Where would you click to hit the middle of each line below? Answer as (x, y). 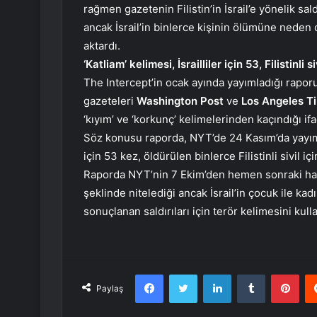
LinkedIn (249, 274)
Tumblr (279, 274)
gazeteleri (110, 101)
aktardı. (102, 46)
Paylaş (110, 289)
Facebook (184, 274)
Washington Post (181, 101)
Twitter (212, 274)
